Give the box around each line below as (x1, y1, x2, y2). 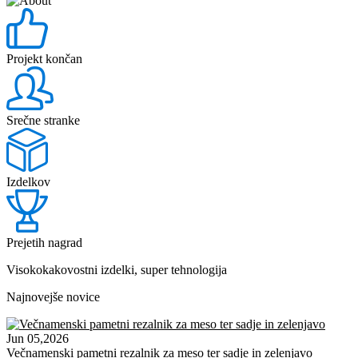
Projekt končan (6, 52, 82, 66)
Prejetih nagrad (6, 236, 82, 249)
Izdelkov (6, 175, 50, 189)
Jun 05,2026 (6, 332, 69, 345)
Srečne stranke (6, 113, 80, 127)
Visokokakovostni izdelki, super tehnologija (6, 263, 227, 276)
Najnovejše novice (6, 290, 100, 304)
